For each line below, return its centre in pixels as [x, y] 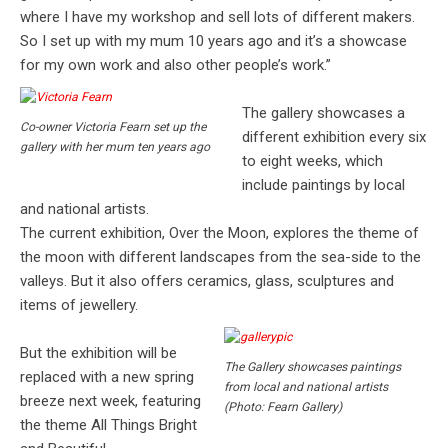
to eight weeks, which [313, 161]
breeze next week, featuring [110, 401]
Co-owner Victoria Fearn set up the [113, 126]
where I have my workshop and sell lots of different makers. [217, 17]
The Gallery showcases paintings [312, 366]
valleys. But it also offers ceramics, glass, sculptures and [207, 281]
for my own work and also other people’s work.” [175, 65]
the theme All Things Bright [108, 425]
